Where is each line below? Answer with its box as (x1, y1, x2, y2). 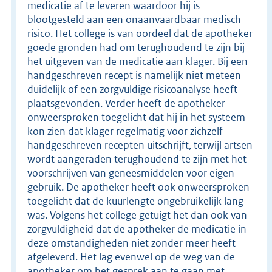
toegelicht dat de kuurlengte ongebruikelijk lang (27, 194, 243, 208)
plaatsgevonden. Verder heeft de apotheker (27, 96, 225, 110)
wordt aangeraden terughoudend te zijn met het (27, 152, 246, 166)
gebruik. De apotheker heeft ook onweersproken (27, 180, 250, 194)
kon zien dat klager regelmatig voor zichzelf (27, 124, 223, 138)
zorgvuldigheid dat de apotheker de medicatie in (27, 222, 246, 236)
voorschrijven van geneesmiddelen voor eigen (27, 166, 234, 180)
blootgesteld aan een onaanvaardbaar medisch (27, 12, 241, 26)
